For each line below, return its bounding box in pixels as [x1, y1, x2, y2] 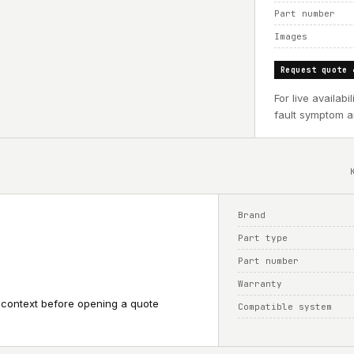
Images [273, 31, 307, 42]
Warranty [238, 278, 283, 289]
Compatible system [238, 301, 333, 312]
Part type [238, 232, 288, 243]
